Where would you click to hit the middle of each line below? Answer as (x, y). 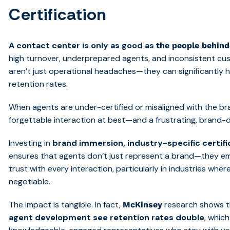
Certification (58, 15)
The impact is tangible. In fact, (66, 205)
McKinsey (143, 205)
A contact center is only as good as (82, 46)
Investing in (31, 143)
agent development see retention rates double (107, 218)
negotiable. (30, 182)
